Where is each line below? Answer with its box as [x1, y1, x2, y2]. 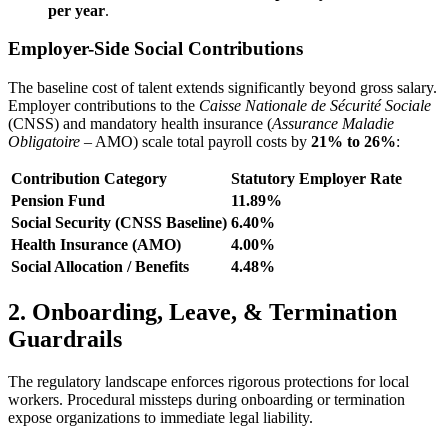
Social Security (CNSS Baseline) [11, 214, 227, 232]
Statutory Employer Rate [231, 170, 402, 188]
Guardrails [8, 326, 122, 353]
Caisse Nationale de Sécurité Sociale [199, 97, 431, 115]
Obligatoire [8, 133, 80, 151]
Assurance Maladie [272, 115, 394, 133]
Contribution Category [11, 170, 167, 188]
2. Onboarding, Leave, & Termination [8, 299, 397, 326]
